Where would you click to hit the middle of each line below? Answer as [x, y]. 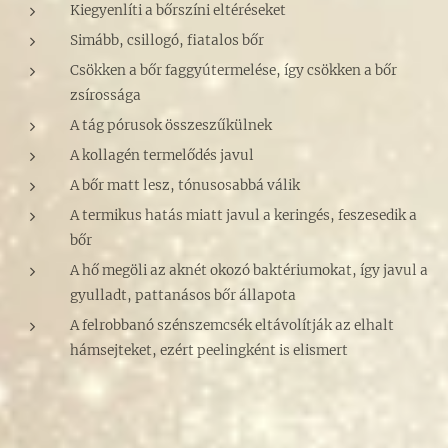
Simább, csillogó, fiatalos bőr [167, 41]
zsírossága [105, 96]
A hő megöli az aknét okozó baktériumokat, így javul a [249, 271]
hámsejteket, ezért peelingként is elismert [209, 351]
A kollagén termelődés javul [162, 156]
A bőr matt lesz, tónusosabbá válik [185, 186]
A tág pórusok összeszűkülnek [171, 126]
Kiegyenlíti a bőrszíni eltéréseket [179, 11]
